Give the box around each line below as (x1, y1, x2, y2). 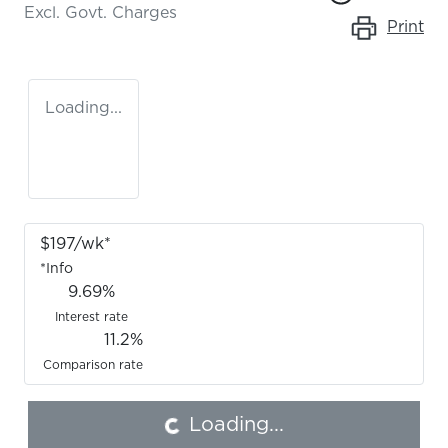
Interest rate (54, 311, 128, 324)
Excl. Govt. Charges (24, 5, 177, 22)
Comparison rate (42, 359, 143, 372)
